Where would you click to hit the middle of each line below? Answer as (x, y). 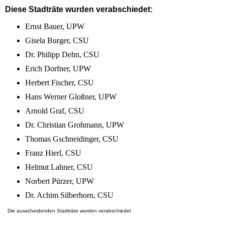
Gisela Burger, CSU (57, 41)
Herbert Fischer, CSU (60, 83)
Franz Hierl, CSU (53, 153)
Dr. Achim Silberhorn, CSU (69, 195)
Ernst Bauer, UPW (55, 27)
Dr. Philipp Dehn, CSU (62, 55)
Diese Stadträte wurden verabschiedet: (79, 10)
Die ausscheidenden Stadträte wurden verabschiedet (69, 211)
